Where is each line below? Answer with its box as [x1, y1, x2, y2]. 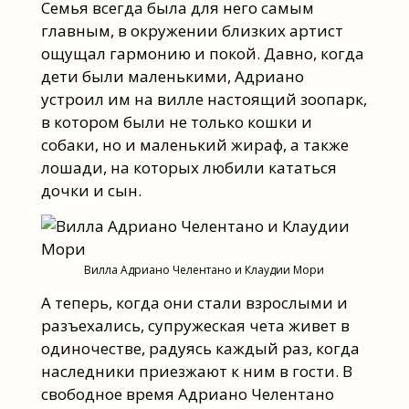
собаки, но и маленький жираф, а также [40, 133, 349, 155]
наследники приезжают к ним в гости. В [40, 360, 352, 382]
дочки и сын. [40, 179, 142, 201]
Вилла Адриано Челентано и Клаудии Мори [84, 262, 325, 278]
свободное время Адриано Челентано [40, 383, 334, 404]
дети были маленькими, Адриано [40, 65, 304, 87]
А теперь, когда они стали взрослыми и [40, 291, 348, 313]
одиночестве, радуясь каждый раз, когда [40, 337, 360, 359]
